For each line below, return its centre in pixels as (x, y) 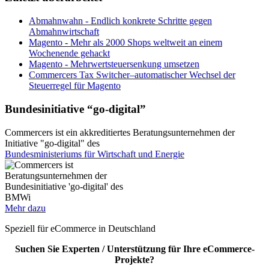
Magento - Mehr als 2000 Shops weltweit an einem (125, 43)
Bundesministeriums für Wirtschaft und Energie (95, 154)
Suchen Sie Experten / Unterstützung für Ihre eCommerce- (134, 249)
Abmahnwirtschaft (64, 32)
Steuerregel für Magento (75, 86)
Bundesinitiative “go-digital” (75, 109)
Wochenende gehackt (69, 53)
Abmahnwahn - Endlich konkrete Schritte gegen (120, 21)
